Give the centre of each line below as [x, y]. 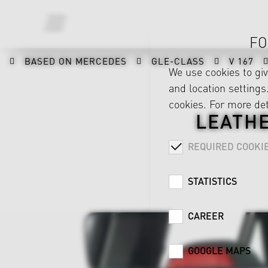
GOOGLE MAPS [219, 250]
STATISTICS [212, 181]
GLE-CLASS [178, 61]
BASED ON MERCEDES [76, 61]
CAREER [206, 216]
